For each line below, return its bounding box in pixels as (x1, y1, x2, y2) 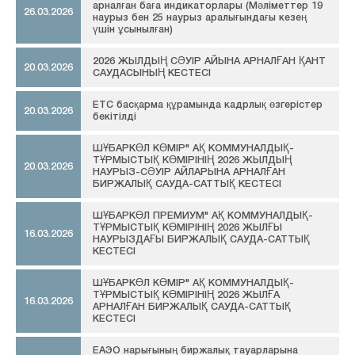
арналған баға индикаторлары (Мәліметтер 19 (93, 2, 323, 11)
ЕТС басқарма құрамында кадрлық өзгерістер (93, 101, 323, 110)
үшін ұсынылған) (93, 25, 173, 35)
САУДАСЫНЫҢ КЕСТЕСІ (93, 69, 211, 78)
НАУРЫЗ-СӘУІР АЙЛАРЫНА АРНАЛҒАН (93, 168, 285, 177)
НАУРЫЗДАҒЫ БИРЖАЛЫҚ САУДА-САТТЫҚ (93, 235, 310, 245)
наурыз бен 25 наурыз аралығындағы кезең (93, 13, 307, 23)
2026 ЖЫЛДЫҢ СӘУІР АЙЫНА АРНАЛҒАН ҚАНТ (93, 57, 326, 67)
